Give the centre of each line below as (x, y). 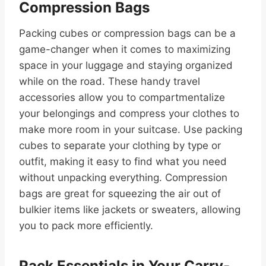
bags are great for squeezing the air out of (120, 193)
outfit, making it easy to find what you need (123, 161)
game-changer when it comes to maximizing (125, 49)
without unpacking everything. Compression (123, 177)
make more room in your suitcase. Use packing (131, 129)
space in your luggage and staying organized (126, 65)
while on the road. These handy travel (110, 81)
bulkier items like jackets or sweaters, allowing (130, 209)
